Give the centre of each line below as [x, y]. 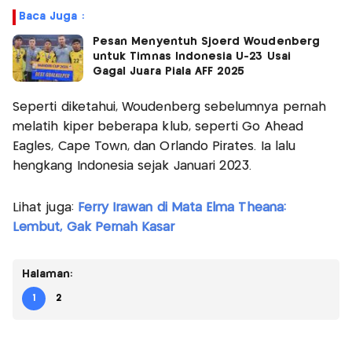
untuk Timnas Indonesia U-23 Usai [192, 57]
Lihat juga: [45, 208]
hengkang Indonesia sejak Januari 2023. [132, 167]
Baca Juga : [51, 17]
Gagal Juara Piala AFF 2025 [169, 72]
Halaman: [48, 275]
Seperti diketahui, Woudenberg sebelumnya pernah [170, 108]
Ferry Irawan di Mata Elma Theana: [181, 208]
